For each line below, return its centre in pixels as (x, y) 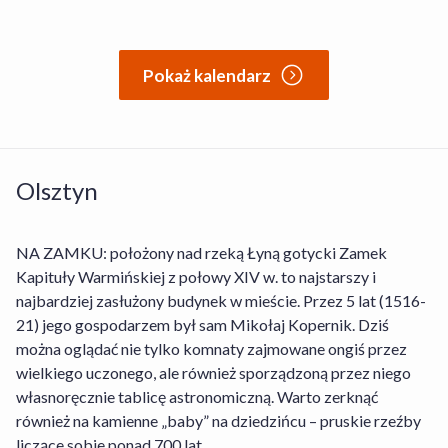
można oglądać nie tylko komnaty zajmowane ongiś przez (211, 349)
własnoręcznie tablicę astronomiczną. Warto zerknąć (197, 397)
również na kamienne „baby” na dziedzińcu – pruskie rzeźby (218, 421)
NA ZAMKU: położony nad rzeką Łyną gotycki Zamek (201, 253)
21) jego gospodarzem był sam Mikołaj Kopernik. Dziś (202, 325)
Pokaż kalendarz (207, 75)
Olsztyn (57, 191)
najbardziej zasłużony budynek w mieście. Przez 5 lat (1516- (221, 301)
